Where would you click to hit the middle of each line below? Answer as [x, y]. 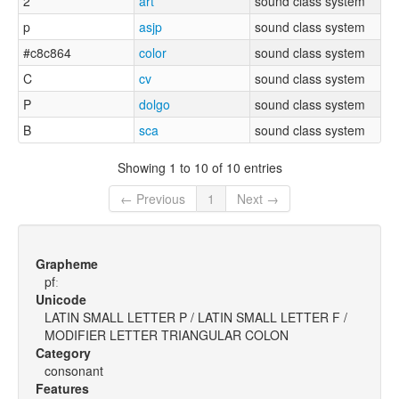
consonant [74, 371]
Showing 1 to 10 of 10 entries [199, 167]
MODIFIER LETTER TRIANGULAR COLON [167, 335]
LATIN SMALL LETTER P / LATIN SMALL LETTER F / [196, 318]
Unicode [61, 300]
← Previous [153, 199]
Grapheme [67, 264]
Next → [258, 199]
